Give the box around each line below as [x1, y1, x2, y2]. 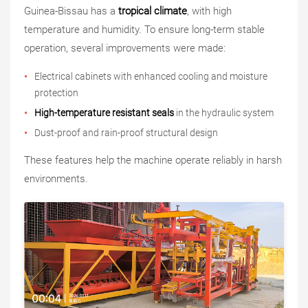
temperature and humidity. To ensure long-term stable [24, 23, 265, 36]
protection [34, 87, 78, 99]
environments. [24, 173, 88, 186]
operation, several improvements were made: [24, 42, 225, 55]
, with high [187, 5, 232, 18]
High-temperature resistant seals [34, 107, 174, 119]
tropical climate [118, 5, 187, 18]
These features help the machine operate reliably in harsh [24, 154, 282, 167]
